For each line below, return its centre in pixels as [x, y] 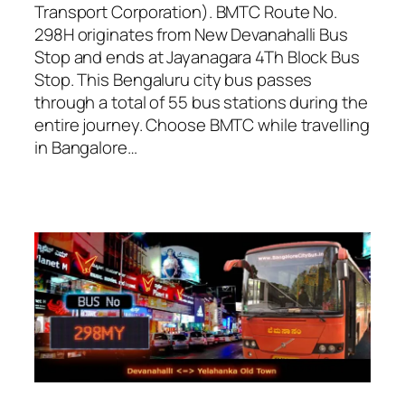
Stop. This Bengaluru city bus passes [174, 80]
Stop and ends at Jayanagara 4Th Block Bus [197, 57]
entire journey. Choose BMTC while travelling [202, 125]
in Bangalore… [86, 148]
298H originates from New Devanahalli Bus [191, 35]
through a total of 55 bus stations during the [201, 103]
